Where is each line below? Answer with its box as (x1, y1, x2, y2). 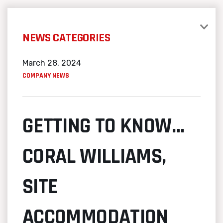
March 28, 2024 (22, 58, 81, 68)
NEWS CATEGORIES (22, 30, 111, 45)
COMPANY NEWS (22, 71, 69, 80)
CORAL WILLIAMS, (22, 143, 166, 170)
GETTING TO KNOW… (22, 112, 184, 140)
